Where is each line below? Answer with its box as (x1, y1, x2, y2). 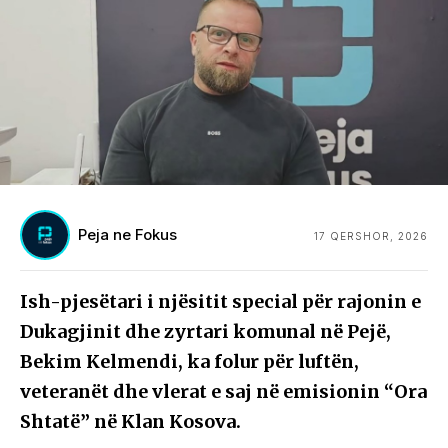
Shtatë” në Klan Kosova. (20, 410, 241, 434)
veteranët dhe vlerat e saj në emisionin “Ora (20, 380, 427, 404)
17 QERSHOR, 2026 (314, 229, 428, 242)
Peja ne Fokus (78, 225, 177, 245)
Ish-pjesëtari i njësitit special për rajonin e (20, 290, 421, 314)
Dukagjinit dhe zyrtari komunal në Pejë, (20, 320, 391, 344)
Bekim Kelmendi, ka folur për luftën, (20, 350, 359, 374)
